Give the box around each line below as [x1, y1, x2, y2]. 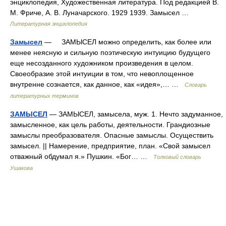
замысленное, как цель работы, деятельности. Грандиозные [10, 121, 210, 129]
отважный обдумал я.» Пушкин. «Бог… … [10, 152, 153, 160]
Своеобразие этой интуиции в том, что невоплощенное [10, 70, 194, 78]
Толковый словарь [153, 154, 201, 160]
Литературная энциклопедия [10, 21, 87, 27]
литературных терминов [10, 93, 79, 99]
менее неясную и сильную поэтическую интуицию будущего [10, 48, 210, 56]
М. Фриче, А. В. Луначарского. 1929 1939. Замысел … [10, 9, 193, 17]
